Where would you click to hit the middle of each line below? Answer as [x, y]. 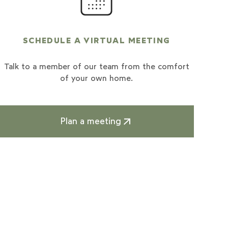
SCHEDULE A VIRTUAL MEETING [96, 40]
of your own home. [97, 78]
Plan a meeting [90, 121]
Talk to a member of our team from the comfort [96, 67]
